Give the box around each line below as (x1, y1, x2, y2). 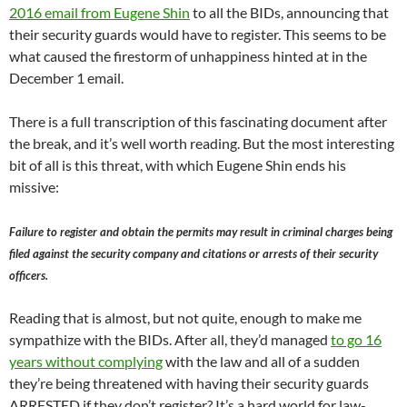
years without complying (9, 352, 163, 370)
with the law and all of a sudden (163, 352, 360, 370)
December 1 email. (9, 68, 124, 86)
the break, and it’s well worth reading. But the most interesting (9, 134, 394, 152)
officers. (9, 267, 48, 283)
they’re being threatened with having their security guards (9, 373, 369, 392)
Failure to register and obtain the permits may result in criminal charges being (9, 223, 392, 239)
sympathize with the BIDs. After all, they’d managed (9, 330, 331, 348)
